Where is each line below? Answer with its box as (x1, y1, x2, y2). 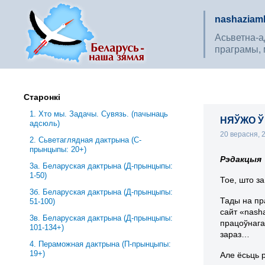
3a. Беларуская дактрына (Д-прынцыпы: (30, 161, 173, 170)
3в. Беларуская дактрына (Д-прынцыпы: (30, 214, 173, 222)
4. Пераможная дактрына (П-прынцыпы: (30, 240, 172, 248)
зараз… (220, 229, 250, 239)
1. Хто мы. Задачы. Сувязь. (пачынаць (30, 109, 169, 118)
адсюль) (30, 119, 60, 128)
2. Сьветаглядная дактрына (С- (30, 135, 142, 144)
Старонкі (24, 92, 61, 102)
